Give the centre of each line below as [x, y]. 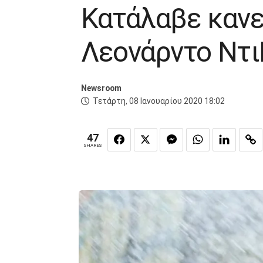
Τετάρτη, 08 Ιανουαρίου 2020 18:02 [159, 101]
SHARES [93, 146]
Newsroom [101, 88]
